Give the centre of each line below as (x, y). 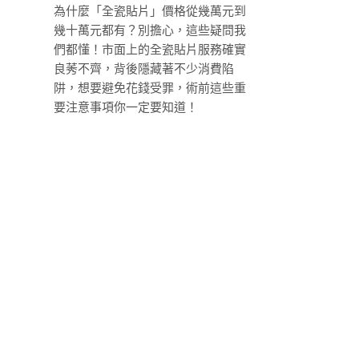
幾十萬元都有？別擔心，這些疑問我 (150, 30)
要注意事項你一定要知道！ (126, 107)
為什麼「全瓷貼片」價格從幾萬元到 (150, 10)
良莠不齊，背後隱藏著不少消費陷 (144, 68)
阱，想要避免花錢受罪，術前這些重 (150, 87)
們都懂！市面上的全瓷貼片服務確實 (150, 49)
